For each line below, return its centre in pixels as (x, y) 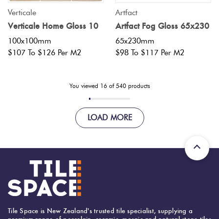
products (138, 86)
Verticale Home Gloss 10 (53, 26)
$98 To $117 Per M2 (150, 52)
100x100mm (30, 41)
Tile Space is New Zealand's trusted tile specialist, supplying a (100, 210)
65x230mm (135, 41)
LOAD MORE (109, 117)
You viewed (85, 86)
